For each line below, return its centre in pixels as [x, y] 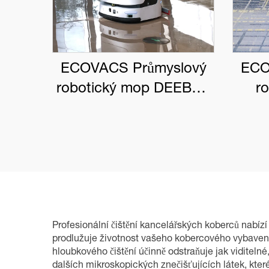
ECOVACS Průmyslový [133, 70]
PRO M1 [133, 109]
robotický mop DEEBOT [133, 89]
